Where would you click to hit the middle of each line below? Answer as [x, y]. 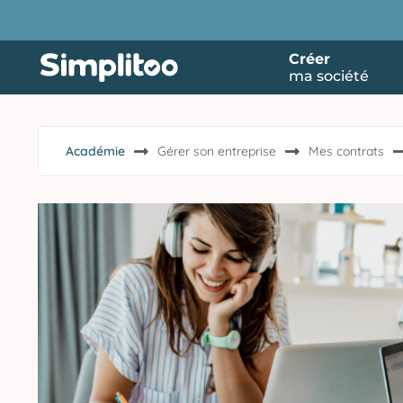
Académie [95, 151]
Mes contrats [346, 151]
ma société [329, 76]
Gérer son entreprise [217, 151]
